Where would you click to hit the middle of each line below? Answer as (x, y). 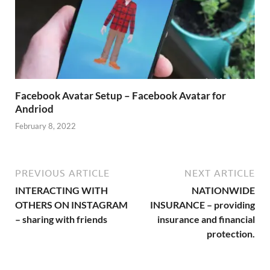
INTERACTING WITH (61, 190)
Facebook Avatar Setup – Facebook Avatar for (121, 95)
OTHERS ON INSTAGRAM (71, 205)
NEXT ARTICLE (220, 173)
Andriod (34, 108)
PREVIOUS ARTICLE (62, 173)
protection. (231, 234)
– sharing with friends (61, 219)
